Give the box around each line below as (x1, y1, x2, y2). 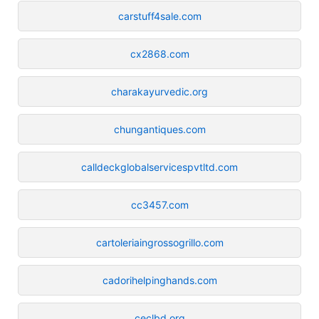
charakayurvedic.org (111, 85, 208, 98)
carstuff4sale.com (117, 9, 202, 22)
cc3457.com (130, 198, 189, 211)
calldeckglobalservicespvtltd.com (81, 160, 238, 173)
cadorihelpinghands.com (102, 273, 217, 286)
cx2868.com (130, 47, 189, 60)
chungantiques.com (113, 122, 206, 135)
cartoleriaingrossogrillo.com (95, 236, 224, 249)
